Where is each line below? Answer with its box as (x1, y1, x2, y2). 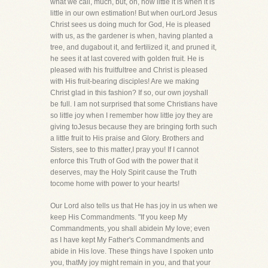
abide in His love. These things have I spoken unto (50, 247, 214, 255)
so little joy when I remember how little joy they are (50, 111, 213, 120)
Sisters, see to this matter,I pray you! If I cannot (50, 145, 199, 154)
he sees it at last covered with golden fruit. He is (50, 54, 204, 63)
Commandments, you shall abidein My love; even (50, 224, 210, 233)
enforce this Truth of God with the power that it (50, 157, 198, 165)
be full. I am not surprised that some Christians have (50, 100, 218, 108)
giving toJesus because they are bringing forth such (50, 123, 217, 131)
